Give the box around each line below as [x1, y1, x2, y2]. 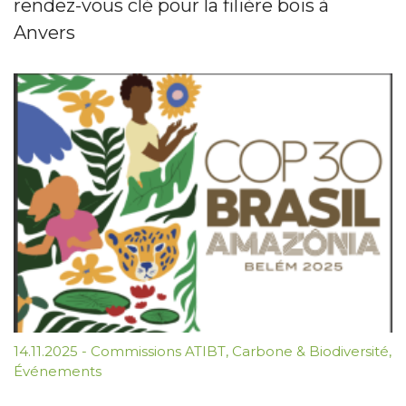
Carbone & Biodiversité [232, 342, 389, 360]
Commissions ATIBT [91, 342, 226, 360]
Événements [14, 362, 101, 380]
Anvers [14, 21, 75, 43]
